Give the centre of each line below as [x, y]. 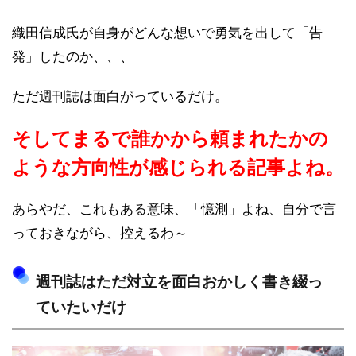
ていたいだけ [81, 307]
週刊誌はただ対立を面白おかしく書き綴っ [179, 281]
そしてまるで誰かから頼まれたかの [170, 138]
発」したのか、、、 [73, 56]
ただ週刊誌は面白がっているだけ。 [120, 96]
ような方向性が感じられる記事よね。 [178, 167]
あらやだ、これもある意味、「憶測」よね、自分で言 [174, 209]
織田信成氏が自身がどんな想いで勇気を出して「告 [167, 33]
